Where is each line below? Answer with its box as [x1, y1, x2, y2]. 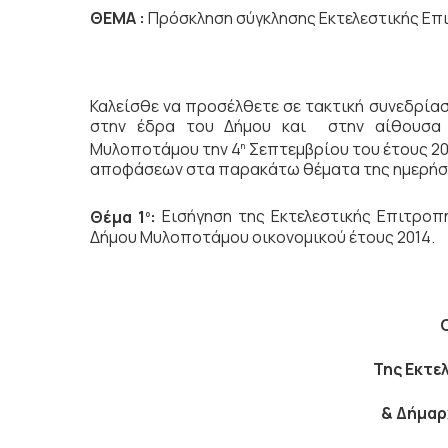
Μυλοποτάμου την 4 [90, 138, 242, 161]
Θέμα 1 [90, 205, 145, 228]
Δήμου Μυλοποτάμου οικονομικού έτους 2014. [90, 225, 435, 248]
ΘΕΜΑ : [90, 7, 148, 29]
